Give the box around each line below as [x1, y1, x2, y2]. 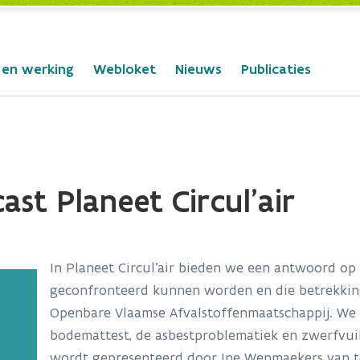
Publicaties [241, 60, 311, 78]
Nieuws [175, 60, 222, 78]
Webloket [93, 60, 156, 78]
